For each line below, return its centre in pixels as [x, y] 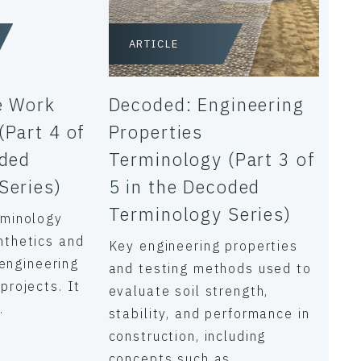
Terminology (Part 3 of [212, 159]
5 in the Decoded [185, 187]
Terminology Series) [200, 214]
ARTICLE [154, 44]
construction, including [187, 336]
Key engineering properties [203, 246]
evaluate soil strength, [189, 291]
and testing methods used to [210, 268]
